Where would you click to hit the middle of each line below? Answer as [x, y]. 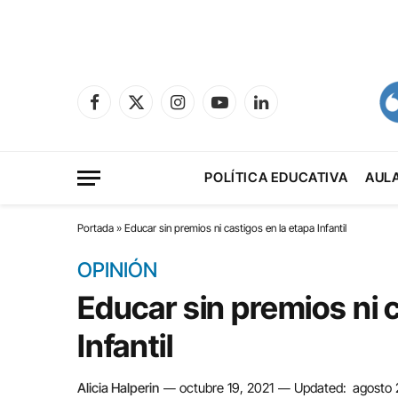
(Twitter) [156, 129]
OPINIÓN [117, 270]
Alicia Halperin [118, 388]
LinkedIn [283, 110]
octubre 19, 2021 [227, 388]
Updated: [320, 388]
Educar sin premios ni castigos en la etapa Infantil [235, 228]
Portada [96, 228]
